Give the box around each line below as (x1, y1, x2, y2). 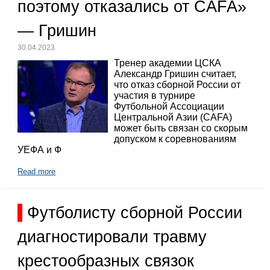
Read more (17, 166, 56, 176)
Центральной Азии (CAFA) (114, 111, 233, 122)
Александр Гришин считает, (114, 68, 237, 79)
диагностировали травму (17, 227, 207, 246)
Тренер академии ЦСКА (114, 57, 222, 68)
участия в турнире (114, 90, 196, 101)
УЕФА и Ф (17, 144, 62, 155)
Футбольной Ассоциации (114, 101, 225, 111)
